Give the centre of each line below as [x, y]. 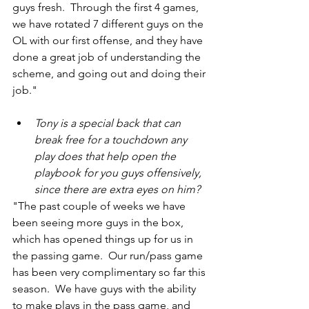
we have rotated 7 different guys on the [109, 24]
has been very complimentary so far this [110, 272]
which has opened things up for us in [104, 239]
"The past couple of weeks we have [100, 206]
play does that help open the [107, 157]
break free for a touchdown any [112, 140]
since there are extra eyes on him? [117, 190]
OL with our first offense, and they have [109, 41]
